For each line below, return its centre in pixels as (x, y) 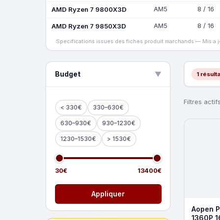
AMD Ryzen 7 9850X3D (89, 26)
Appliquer (108, 193)
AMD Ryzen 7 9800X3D (89, 9)
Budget (68, 74)
